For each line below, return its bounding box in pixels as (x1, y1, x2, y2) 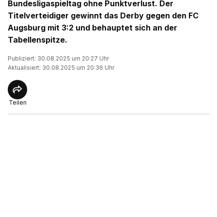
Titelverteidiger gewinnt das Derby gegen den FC (8, 11, 199, 20)
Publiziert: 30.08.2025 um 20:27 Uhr (8, 55, 109, 62)
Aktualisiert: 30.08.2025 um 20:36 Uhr (8, 64, 114, 71)
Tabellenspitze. (8, 35, 67, 45)
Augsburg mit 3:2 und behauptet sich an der (8, 23, 177, 32)
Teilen (8, 99, 27, 106)
